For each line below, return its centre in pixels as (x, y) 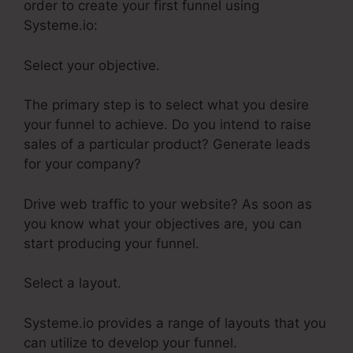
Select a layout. (72, 283)
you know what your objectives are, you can (163, 223)
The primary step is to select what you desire (166, 105)
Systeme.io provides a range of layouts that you (175, 323)
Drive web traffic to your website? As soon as (168, 204)
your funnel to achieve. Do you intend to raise (167, 125)
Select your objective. (92, 65)
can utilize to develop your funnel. (130, 342)
